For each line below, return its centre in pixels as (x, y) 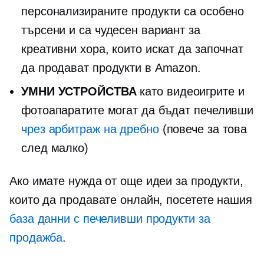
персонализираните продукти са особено (133, 11)
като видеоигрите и (190, 91)
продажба (36, 237)
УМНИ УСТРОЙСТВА (79, 91)
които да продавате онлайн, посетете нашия (131, 200)
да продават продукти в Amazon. (111, 68)
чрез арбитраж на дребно (90, 129)
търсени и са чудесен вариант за (111, 30)
